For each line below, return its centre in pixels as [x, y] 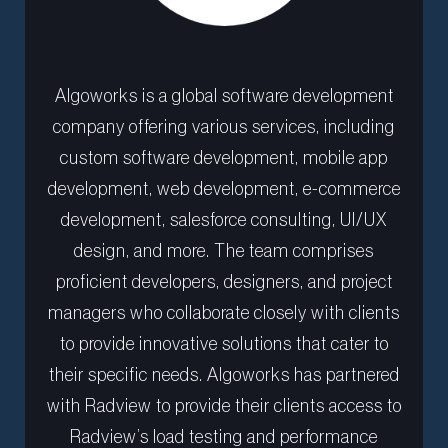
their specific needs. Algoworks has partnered [224, 374]
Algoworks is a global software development [224, 95]
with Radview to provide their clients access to [224, 405]
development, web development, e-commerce [224, 188]
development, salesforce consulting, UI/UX [224, 219]
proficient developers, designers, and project [224, 281]
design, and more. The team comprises [224, 250]
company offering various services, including [224, 126]
